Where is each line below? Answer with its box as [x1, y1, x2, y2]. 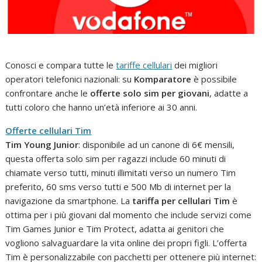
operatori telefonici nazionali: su [5, 73, 135, 85]
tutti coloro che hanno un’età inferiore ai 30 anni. [5, 101, 200, 113]
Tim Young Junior [5, 139, 79, 151]
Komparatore [134, 73, 192, 85]
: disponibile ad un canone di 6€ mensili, [78, 139, 235, 151]
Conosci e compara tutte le [5, 59, 116, 71]
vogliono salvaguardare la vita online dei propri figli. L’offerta [5, 237, 247, 249]
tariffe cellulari [116, 59, 173, 71]
